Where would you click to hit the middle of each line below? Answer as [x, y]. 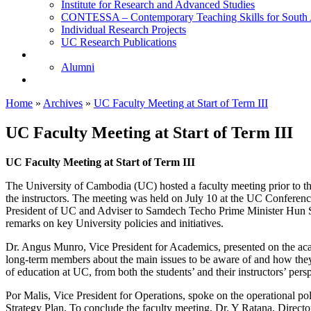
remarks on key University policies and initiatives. [115, 223]
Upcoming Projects [75, 79]
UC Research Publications [119, 42]
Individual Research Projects [124, 30]
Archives [63, 103]
